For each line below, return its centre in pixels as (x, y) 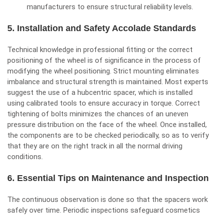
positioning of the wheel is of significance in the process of (104, 60)
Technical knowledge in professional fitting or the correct (100, 50)
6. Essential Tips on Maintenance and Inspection (108, 178)
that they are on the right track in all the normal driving (95, 146)
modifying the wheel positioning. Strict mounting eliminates (103, 71)
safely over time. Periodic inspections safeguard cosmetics (104, 210)
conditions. (25, 157)
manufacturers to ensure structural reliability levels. (110, 7)
